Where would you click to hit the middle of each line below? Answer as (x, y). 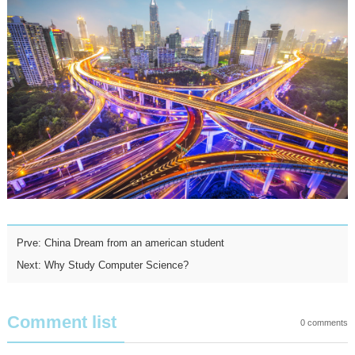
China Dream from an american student (134, 243)
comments (327, 323)
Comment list (61, 323)
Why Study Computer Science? (116, 265)
